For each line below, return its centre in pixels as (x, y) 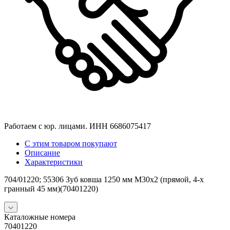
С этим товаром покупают (71, 144)
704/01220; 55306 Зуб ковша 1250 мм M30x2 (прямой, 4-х (104, 180)
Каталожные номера (40, 217)
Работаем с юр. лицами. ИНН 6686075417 (78, 126)
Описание (42, 153)
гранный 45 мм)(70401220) (51, 189)
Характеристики (54, 162)
